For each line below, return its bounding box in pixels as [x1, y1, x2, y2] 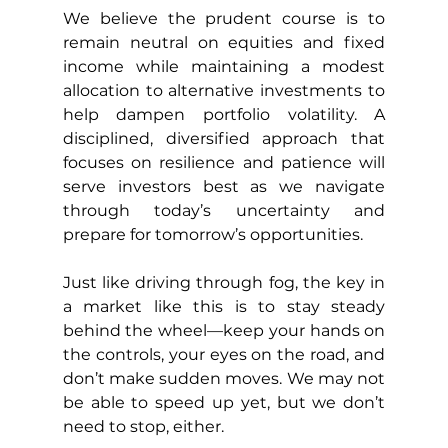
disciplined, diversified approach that [62, 128, 386, 148]
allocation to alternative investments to [62, 80, 386, 100]
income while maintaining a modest [62, 56, 386, 76]
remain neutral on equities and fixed [62, 32, 386, 52]
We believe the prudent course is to [62, 8, 386, 28]
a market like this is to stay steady [62, 296, 386, 316]
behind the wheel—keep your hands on [62, 320, 386, 340]
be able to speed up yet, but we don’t [62, 392, 386, 412]
